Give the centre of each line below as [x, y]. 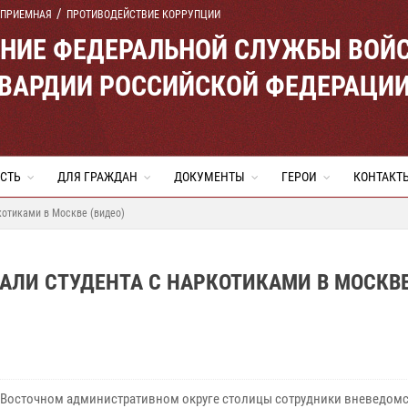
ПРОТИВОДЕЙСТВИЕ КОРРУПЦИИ [143, 15]
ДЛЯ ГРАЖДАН [97, 177]
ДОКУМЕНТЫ [209, 177]
